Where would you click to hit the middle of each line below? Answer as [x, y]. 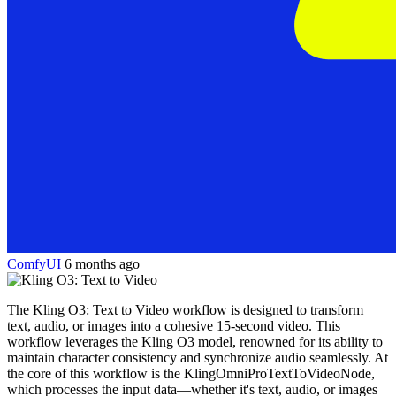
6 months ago [102, 264]
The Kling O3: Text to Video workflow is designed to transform [185, 310]
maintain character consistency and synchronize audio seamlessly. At [198, 358]
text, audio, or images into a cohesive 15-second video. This [174, 326]
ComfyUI [36, 264]
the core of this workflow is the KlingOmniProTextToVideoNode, [191, 374]
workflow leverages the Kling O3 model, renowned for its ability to [195, 342]
